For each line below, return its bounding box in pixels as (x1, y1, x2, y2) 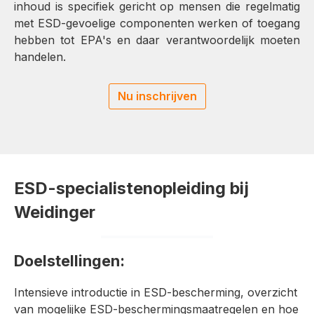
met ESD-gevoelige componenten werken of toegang (14, 15, 300, 30)
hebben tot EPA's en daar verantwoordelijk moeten (14, 32, 300, 47)
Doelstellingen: (14, 251, 125, 270)
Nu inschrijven (117, 89, 197, 104)
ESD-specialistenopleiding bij (14, 177, 249, 198)
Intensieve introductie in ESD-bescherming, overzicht (14, 285, 297, 299)
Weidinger (14, 201, 95, 222)
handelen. (14, 49, 66, 64)
